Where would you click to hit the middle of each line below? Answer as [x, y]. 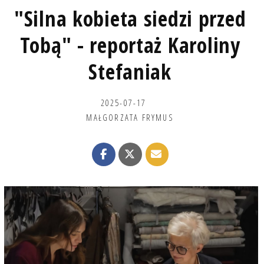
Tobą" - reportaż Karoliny [130, 45]
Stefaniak [130, 71]
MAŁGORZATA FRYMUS [130, 117]
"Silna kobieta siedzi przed [130, 18]
